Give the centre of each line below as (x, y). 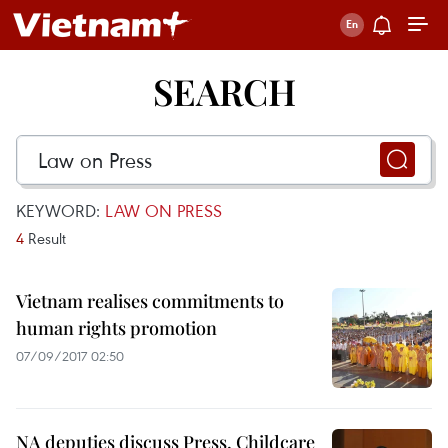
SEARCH (224, 91)
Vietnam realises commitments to (150, 301)
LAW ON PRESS (163, 210)
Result (45, 238)
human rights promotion (116, 328)
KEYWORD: (60, 210)
